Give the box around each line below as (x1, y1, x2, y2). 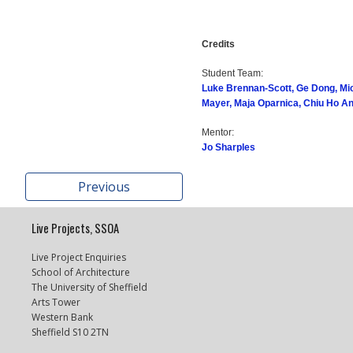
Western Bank (32, 310, 94, 324)
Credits (202, 39, 236, 50)
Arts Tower (32, 295, 81, 309)
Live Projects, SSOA (32, 220, 120, 236)
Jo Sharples (202, 142, 256, 153)
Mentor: (202, 127, 235, 138)
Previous (78, 178, 130, 195)
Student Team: (202, 68, 264, 79)
